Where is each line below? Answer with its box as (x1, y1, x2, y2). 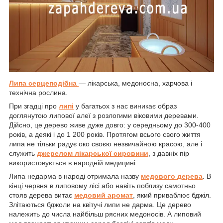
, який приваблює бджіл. (133, 191, 211, 199)
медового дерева (141, 172, 203, 180)
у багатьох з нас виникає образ (76, 102, 177, 110)
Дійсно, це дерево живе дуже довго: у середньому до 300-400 (9, 120, 211, 129)
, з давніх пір (148, 149, 189, 157)
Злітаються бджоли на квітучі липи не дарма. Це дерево (9, 200, 191, 209)
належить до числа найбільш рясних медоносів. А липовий (9, 210, 201, 218)
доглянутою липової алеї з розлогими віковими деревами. (9, 111, 199, 119)
